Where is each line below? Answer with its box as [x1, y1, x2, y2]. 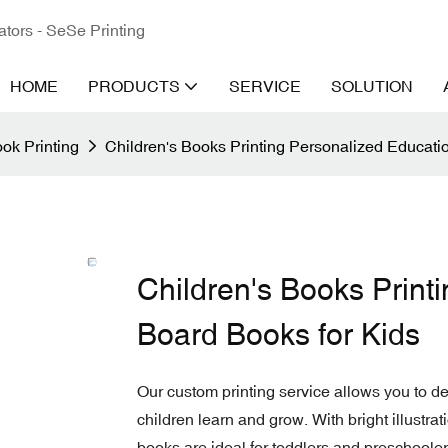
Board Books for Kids [137, 316, 420, 352]
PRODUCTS [88, 77, 180, 95]
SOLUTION [331, 77, 413, 95]
